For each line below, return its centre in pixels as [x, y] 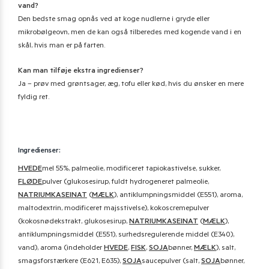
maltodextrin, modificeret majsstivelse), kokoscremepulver [113, 209]
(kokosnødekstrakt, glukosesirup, [74, 222]
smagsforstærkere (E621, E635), [70, 262]
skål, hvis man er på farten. [62, 47]
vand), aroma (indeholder [61, 249]
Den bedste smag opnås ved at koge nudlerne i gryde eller [114, 20]
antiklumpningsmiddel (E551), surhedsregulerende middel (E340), [126, 236]
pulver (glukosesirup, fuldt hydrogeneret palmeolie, [125, 183]
